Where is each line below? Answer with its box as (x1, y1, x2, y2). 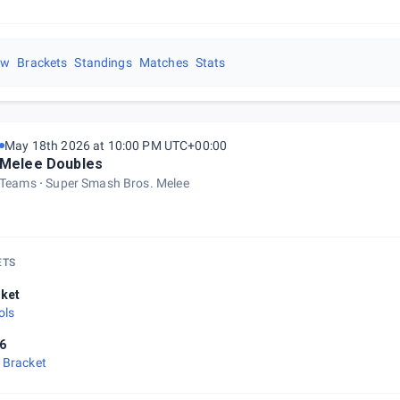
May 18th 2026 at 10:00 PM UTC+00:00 (4, 138, 228, 153)
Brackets (17, 55, 68, 70)
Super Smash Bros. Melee (46, 176, 189, 190)
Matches (138, 55, 188, 70)
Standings (74, 55, 132, 70)
